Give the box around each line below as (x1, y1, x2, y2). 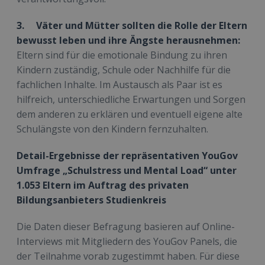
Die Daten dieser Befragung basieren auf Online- (17, 220, 235, 234)
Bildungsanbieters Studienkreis (17, 193, 166, 207)
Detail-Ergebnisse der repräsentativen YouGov (17, 149, 238, 163)
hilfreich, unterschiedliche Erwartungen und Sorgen (17, 93, 245, 106)
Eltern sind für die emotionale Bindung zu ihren (17, 49, 227, 62)
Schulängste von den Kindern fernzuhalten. (17, 122, 208, 136)
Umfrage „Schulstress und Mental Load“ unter (17, 164, 237, 177)
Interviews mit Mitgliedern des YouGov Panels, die (17, 235, 237, 248)
